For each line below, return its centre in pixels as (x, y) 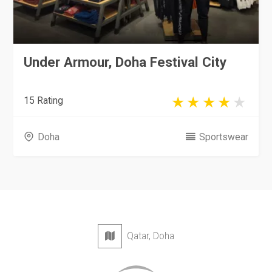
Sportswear (223, 137)
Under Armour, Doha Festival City (125, 62)
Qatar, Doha (148, 236)
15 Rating (44, 100)
